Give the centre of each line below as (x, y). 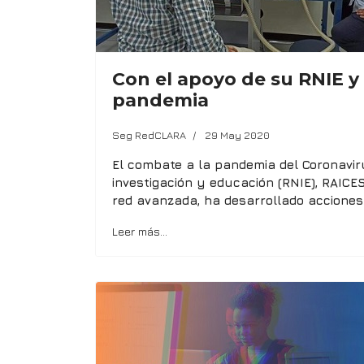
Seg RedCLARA (149, 134)
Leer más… (140, 231)
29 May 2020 (237, 134)
